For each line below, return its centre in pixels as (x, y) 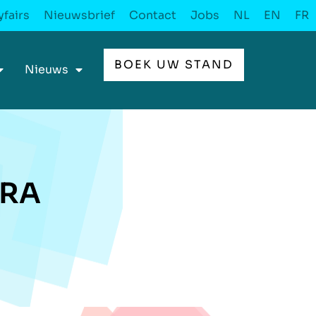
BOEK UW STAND (174, 65)
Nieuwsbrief (79, 15)
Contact (153, 15)
